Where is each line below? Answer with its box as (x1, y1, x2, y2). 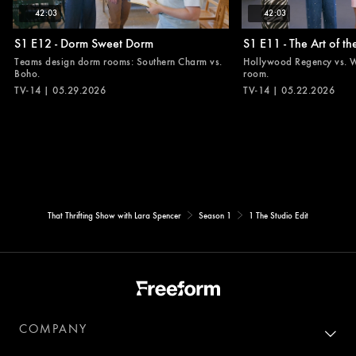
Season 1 (199, 209, 231, 221)
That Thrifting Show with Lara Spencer (48, 209, 181, 221)
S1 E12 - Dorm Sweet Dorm (14, 33, 153, 51)
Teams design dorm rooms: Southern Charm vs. (14, 53, 222, 68)
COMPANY (19, 320, 87, 337)
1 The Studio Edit (249, 209, 308, 221)
